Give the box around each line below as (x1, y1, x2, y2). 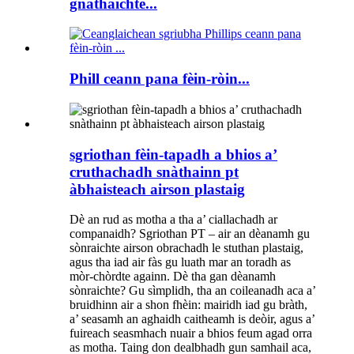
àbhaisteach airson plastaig (70, 180, 245, 198)
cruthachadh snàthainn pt (70, 163, 239, 180)
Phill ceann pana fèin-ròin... (70, 70, 250, 88)
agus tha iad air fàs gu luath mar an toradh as (70, 255, 291, 269)
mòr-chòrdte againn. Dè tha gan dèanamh (70, 269, 276, 284)
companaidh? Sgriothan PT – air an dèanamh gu (70, 227, 310, 241)
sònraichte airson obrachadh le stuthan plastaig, (70, 241, 303, 255)
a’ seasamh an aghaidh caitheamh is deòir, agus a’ (70, 312, 314, 326)
